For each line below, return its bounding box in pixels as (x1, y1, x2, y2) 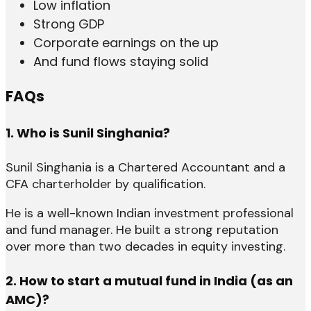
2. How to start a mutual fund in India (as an (6, 272, 293, 290)
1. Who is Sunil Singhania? (6, 124, 170, 142)
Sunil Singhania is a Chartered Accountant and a (6, 159, 285, 176)
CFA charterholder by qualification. (6, 176, 205, 193)
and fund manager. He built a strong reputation (6, 221, 278, 239)
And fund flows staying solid (33, 53, 208, 71)
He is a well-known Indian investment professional (6, 205, 294, 222)
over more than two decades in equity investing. (6, 238, 285, 255)
